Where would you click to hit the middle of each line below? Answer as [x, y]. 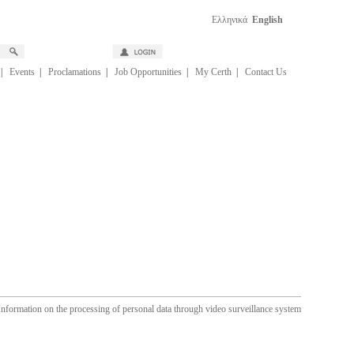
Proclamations [74, 72]
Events [22, 72]
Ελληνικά [229, 20]
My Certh [213, 72]
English [267, 20]
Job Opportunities [148, 72]
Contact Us [265, 72]
